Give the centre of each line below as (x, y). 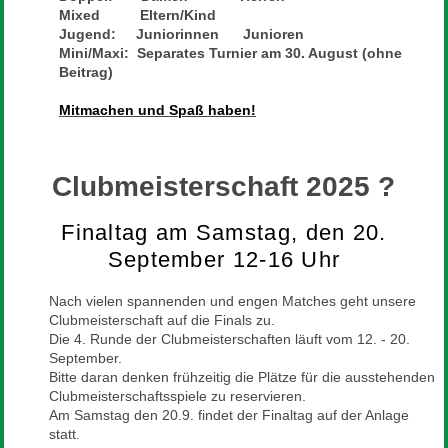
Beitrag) (85, 71)
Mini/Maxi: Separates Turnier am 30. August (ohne (230, 52)
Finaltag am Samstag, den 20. (224, 232)
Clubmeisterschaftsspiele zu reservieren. (177, 395)
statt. (64, 433)
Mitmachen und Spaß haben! (157, 109)
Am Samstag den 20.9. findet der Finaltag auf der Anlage (228, 414)
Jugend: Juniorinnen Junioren (181, 33)
